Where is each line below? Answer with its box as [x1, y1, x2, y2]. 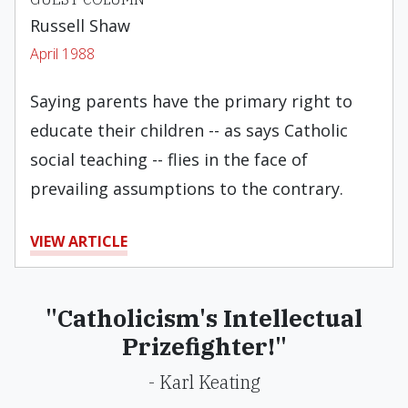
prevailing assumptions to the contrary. [30, 178, 343, 199]
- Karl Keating [148, 370, 260, 394]
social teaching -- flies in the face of [30, 148, 308, 170]
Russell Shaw [30, 15, 130, 36]
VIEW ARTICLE [30, 231, 127, 251]
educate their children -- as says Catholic [30, 119, 348, 141]
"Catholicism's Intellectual [46, 302, 362, 333]
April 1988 [30, 44, 95, 64]
